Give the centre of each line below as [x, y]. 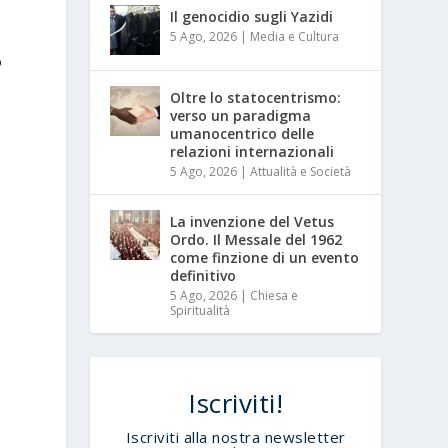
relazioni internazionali [252, 151]
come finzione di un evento [265, 257]
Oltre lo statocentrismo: [256, 97]
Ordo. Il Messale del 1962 [256, 239]
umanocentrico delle [242, 133]
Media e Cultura [295, 36]
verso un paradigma [241, 115]
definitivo [203, 275]
